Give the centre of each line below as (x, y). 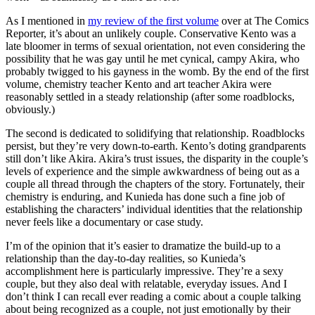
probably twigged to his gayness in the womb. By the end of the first (157, 71)
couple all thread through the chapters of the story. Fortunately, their (155, 184)
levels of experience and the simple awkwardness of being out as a (153, 171)
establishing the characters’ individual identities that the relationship (154, 209)
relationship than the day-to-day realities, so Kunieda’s (126, 258)
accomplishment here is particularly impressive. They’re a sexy (144, 271)
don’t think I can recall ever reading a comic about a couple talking (153, 296)
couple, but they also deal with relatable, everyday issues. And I (146, 283)
